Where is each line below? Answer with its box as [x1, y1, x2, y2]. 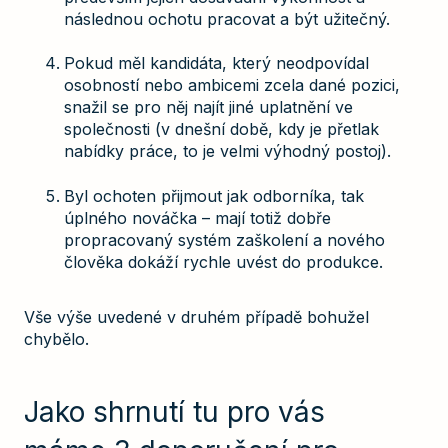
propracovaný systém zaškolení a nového [64, 229, 385, 250]
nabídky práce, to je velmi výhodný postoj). [64, 141, 391, 162]
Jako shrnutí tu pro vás [24, 395, 325, 430]
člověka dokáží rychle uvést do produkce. [64, 251, 383, 272]
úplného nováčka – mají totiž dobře [64, 207, 331, 228]
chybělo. [24, 329, 89, 350]
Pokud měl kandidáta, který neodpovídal [64, 53, 369, 74]
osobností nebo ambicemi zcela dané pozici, [64, 75, 400, 96]
